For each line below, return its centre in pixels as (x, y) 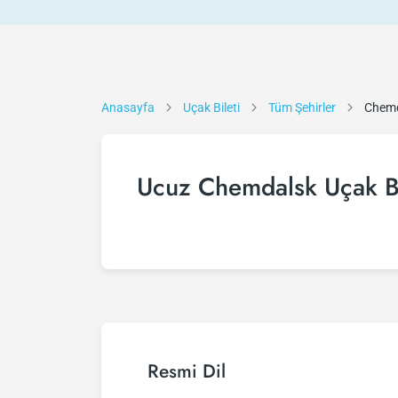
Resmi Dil (187, 371)
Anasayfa (128, 107)
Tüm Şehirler (302, 107)
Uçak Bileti (211, 107)
